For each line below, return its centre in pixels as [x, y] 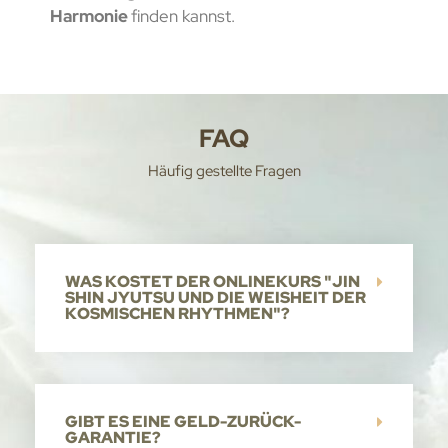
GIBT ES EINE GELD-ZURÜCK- [183, 422]
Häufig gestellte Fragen [224, 171]
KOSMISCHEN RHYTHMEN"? [177, 314]
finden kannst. [182, 16]
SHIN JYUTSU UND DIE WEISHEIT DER [215, 298]
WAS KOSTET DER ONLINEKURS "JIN [212, 282]
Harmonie [90, 16]
